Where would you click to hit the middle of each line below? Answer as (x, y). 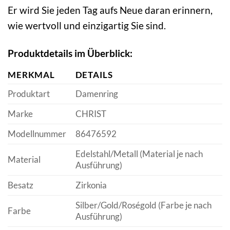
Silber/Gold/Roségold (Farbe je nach (143, 205)
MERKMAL (32, 75)
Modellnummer (37, 134)
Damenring (97, 94)
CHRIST (91, 114)
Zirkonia (91, 185)
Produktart (29, 94)
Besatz (21, 185)
